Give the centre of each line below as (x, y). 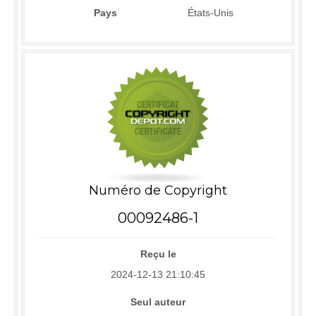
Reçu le (158, 254)
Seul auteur (158, 302)
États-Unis (211, 13)
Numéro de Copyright (158, 191)
